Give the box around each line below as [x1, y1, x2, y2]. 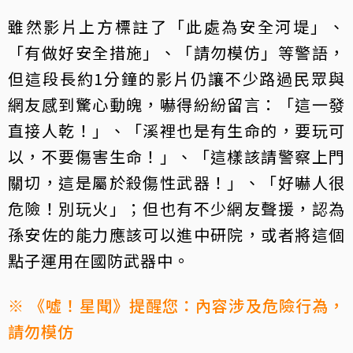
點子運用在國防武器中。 [8, 249, 190, 272]
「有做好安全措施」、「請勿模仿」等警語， [8, 41, 345, 64]
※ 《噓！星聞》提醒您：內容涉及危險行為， [8, 294, 345, 317]
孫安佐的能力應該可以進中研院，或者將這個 [8, 223, 345, 246]
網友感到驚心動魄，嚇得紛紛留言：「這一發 [8, 93, 345, 116]
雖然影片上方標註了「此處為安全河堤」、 [8, 15, 345, 38]
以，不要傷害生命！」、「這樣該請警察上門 [8, 145, 345, 168]
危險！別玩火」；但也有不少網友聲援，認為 [8, 197, 345, 220]
